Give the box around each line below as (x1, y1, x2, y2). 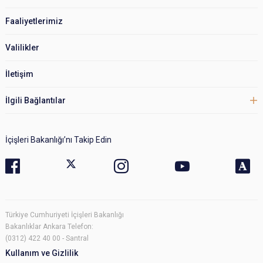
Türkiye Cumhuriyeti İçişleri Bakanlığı (5, 210, 124, 219)
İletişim (5, 69, 33, 79)
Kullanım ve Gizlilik (5, 248, 78, 258)
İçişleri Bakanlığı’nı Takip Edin (5, 134, 112, 144)
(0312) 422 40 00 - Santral (5, 234, 89, 242)
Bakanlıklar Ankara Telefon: (5, 222, 93, 231)
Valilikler (5, 42, 39, 52)
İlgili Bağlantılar (5, 95, 66, 105)
